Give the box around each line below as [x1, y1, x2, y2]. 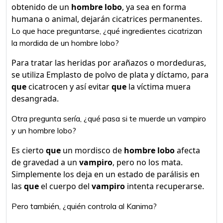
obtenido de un [11, 1, 71, 12]
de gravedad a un [11, 157, 79, 168]
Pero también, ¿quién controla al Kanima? [11, 201, 157, 211]
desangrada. [11, 93, 59, 104]
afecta [175, 145, 200, 156]
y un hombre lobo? [11, 125, 76, 135]
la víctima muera [126, 81, 191, 92]
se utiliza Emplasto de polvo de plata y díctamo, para [11, 69, 209, 80]
